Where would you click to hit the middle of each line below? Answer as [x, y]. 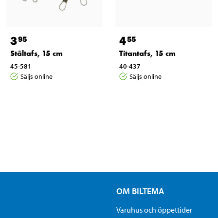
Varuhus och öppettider [154, 209]
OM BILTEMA [140, 191]
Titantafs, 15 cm [147, 53]
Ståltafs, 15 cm [36, 53]
